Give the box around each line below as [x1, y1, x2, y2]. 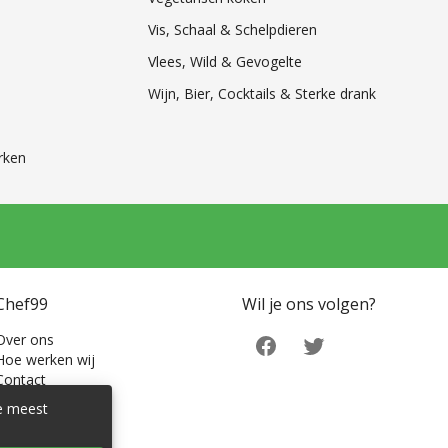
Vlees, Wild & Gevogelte [147, 52, 302, 72]
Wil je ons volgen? [242, 293, 376, 316]
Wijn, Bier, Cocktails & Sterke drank [147, 84, 376, 104]
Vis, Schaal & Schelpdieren [147, 20, 317, 40]
